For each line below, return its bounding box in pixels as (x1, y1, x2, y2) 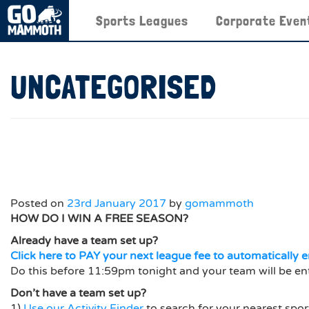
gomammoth (185, 197, 254, 210)
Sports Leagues (96, 12, 188, 29)
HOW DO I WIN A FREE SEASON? (10, 212, 188, 226)
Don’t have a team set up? (10, 286, 146, 300)
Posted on (10, 197, 67, 210)
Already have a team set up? (10, 234, 161, 248)
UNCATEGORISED (10, 68, 217, 106)
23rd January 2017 (67, 197, 166, 210)
